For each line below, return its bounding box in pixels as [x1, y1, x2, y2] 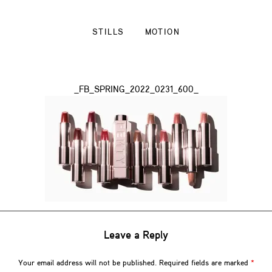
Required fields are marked [158, 259, 251, 267]
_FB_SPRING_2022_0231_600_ [73, 86, 199, 95]
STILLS [92, 28, 124, 36]
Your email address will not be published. [18, 259, 157, 267]
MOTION [144, 28, 180, 36]
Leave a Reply [104, 230, 168, 241]
